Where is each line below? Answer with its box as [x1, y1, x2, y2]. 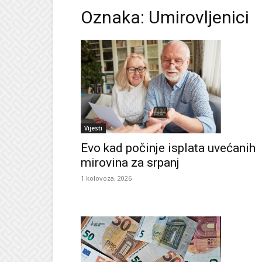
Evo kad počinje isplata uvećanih [81, 140, 256, 155]
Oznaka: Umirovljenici [81, 7, 249, 27]
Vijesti [84, 123, 102, 132]
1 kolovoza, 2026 [81, 173, 132, 182]
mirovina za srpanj [81, 155, 180, 170]
